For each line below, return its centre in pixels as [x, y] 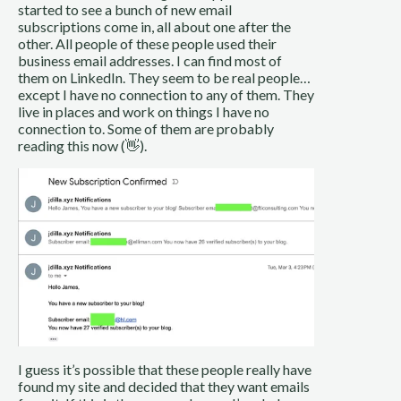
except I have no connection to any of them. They [166, 94]
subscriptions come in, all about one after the [154, 26]
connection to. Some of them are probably [146, 128]
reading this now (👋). [82, 145]
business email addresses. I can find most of [150, 60]
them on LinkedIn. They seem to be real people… [164, 77]
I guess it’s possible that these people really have [165, 369]
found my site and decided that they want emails [164, 386]
